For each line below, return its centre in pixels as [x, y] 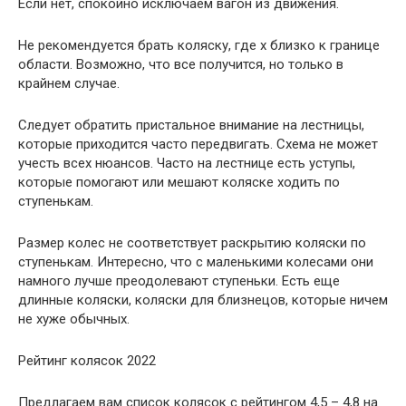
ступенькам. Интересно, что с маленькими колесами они [196, 262]
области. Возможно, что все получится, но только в [181, 64]
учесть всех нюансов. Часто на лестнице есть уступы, [187, 163]
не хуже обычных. [74, 319]
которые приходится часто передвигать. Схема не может [198, 144]
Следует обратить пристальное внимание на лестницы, [191, 125]
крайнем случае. [69, 83]
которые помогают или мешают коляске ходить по [179, 182]
